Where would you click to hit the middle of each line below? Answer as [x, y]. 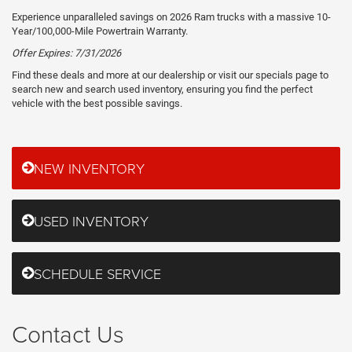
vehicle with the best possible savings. [97, 103]
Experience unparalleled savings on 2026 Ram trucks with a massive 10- [171, 16]
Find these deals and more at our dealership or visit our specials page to [170, 75]
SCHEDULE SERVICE [97, 273]
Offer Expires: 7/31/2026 [66, 53]
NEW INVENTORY [89, 168]
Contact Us [68, 333]
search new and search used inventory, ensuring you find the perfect [162, 89]
